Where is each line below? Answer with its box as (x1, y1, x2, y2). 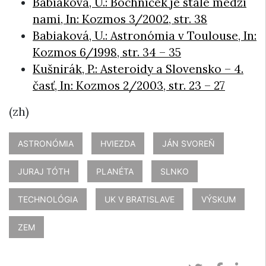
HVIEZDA (100, 138, 135, 149)
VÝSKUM (201, 194, 236, 205)
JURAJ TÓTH (18, 166, 69, 177)
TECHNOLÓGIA (18, 194, 78, 205)
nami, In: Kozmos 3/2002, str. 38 (33, 12, 207, 27)
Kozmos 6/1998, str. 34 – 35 (33, 45, 181, 60)
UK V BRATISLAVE (104, 194, 175, 205)
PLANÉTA (96, 166, 134, 177)
